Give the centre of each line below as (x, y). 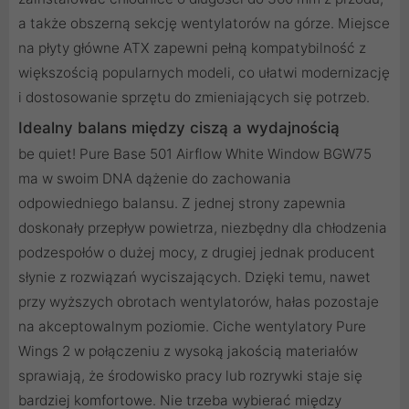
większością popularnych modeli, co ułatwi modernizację (204, 73)
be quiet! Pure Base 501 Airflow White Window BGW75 (195, 154)
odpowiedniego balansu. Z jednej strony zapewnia (182, 204)
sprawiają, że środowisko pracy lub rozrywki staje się (190, 376)
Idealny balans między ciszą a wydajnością (179, 128)
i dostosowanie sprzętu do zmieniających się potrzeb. (194, 98)
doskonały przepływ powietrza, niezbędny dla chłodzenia (203, 228)
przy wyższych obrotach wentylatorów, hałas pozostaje (199, 302)
